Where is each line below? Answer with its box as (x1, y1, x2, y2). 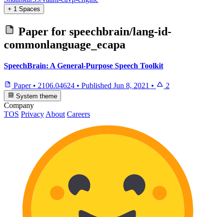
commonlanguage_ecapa (4, 38, 125, 51)
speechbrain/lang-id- (69, 25, 171, 38)
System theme (14, 92, 58, 100)
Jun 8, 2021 (113, 81, 149, 90)
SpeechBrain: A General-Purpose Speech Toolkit (4, 62, 163, 70)
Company (4, 101, 34, 109)
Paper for (15, 25, 69, 38)
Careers (67, 109, 90, 118)
